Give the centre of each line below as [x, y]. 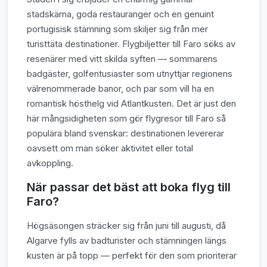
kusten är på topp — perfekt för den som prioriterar [132, 255]
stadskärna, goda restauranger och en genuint [120, 14]
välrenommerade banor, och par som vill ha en [120, 88]
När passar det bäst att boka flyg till [129, 187]
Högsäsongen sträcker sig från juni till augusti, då [126, 225]
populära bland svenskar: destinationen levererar [125, 133]
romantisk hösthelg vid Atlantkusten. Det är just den [131, 103]
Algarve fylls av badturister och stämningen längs [127, 240]
